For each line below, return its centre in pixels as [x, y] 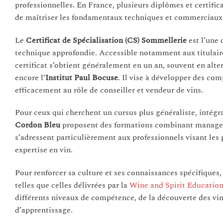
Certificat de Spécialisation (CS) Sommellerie [106, 40]
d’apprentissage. [44, 210]
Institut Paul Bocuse [82, 77]
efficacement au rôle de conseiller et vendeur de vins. [109, 90]
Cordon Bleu [38, 125]
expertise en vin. [44, 150]
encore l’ [30, 77]
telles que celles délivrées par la [72, 185]
